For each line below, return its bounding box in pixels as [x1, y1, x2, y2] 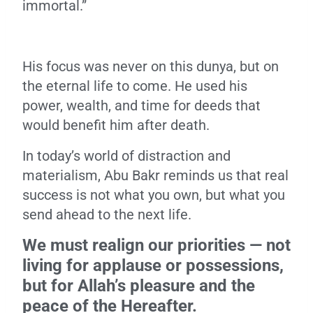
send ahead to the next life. [22, 206, 191, 223]
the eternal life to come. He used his [22, 78, 247, 94]
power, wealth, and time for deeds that [22, 97, 261, 114]
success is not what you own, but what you [22, 187, 285, 203]
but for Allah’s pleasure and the [22, 276, 255, 296]
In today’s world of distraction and [22, 147, 231, 164]
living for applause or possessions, [22, 256, 284, 275]
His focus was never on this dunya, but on [22, 58, 279, 75]
